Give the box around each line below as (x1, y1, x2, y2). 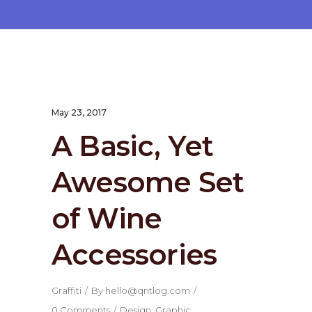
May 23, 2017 (52, 107, 107, 118)
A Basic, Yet (52, 129, 214, 163)
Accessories (52, 237, 217, 272)
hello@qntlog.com (105, 285, 190, 296)
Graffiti (52, 285, 81, 296)
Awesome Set (52, 165, 244, 199)
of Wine (52, 201, 162, 235)
